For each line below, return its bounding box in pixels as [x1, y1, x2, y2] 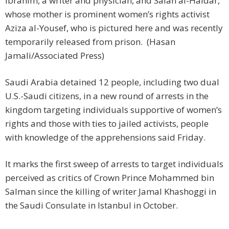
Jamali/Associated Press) [5, 50, 104, 62]
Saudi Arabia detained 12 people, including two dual [5, 76, 219, 88]
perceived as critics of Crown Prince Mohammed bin [5, 172, 214, 184]
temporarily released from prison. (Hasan [5, 36, 175, 48]
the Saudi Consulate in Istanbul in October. [5, 199, 178, 212]
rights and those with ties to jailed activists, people [5, 118, 209, 130]
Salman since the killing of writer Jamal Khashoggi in [5, 186, 216, 198]
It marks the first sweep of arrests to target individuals [5, 158, 223, 170]
